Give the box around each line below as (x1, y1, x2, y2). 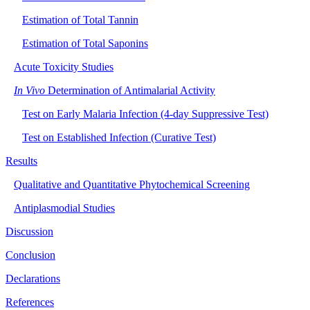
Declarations (6, 272, 60, 284)
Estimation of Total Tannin (22, 13, 138, 26)
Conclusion (6, 248, 55, 261)
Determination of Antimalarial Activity (45, 84, 215, 96)
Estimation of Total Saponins (22, 37, 148, 49)
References (6, 295, 54, 308)
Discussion (6, 225, 53, 237)
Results (6, 154, 37, 167)
